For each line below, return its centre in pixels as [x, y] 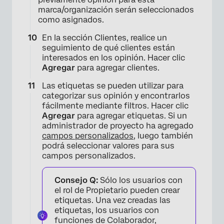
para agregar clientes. [117, 68]
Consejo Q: [76, 180]
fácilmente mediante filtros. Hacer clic [115, 106]
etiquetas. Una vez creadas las [112, 200]
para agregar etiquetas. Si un [131, 116]
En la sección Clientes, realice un [104, 38]
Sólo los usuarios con [140, 180]
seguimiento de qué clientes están [108, 48]
